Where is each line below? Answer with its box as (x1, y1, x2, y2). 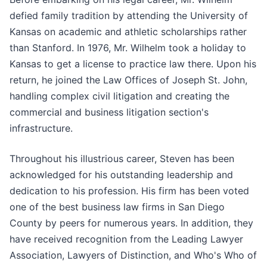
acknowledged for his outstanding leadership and (10, 169, 233, 181)
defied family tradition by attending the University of (10, 10, 248, 22)
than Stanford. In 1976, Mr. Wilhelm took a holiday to (10, 42, 246, 54)
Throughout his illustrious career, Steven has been (10, 153, 234, 165)
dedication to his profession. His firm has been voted (10, 185, 249, 197)
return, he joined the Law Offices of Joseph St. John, (10, 74, 247, 86)
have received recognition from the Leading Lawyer (10, 233, 243, 246)
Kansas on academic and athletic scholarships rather (10, 26, 247, 38)
